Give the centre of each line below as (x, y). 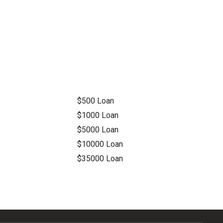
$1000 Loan (98, 115)
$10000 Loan (100, 144)
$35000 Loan (100, 159)
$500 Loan (96, 101)
